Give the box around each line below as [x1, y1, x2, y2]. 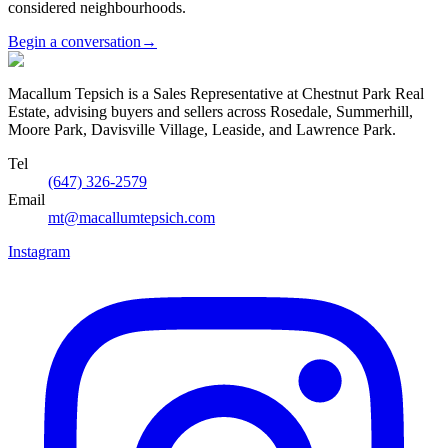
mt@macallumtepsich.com [48, 209, 215, 227]
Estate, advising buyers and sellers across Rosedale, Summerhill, [8, 103, 413, 121]
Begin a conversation [8, 33, 141, 51]
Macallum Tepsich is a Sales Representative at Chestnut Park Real [8, 85, 424, 103]
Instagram [8, 243, 70, 261]
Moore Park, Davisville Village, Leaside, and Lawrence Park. [8, 121, 396, 139]
